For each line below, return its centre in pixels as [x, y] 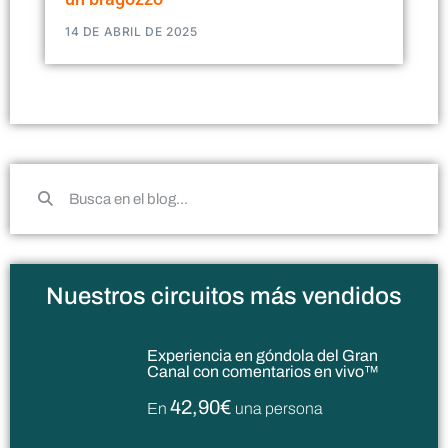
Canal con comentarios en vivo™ [263, 371]
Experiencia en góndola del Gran [263, 355]
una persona [278, 408]
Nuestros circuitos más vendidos [224, 295]
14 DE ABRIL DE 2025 [131, 31]
